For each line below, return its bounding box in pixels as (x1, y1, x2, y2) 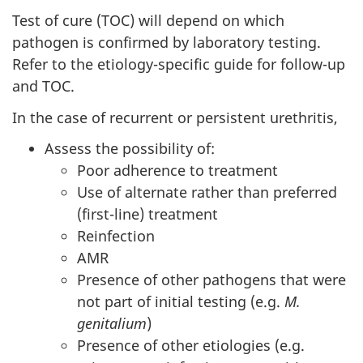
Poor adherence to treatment (77, 160, 278, 181)
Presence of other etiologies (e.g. (77, 335, 305, 356)
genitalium (77, 314, 147, 334)
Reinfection (77, 226, 155, 246)
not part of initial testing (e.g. (77, 292, 284, 312)
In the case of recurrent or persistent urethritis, (12, 107, 338, 127)
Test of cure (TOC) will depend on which (12, 11, 284, 31)
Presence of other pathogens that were (77, 270, 346, 290)
